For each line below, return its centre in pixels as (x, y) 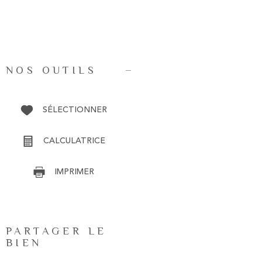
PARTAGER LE (56, 231)
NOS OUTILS (51, 70)
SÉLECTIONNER (75, 110)
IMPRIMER (74, 172)
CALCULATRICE (74, 141)
